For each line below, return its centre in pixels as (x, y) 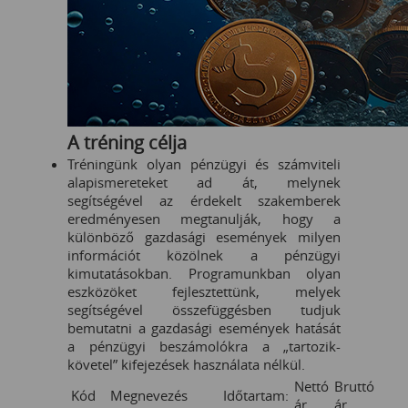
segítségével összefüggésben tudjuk (204, 310)
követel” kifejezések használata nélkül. (186, 364)
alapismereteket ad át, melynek (204, 182)
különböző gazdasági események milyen (204, 237)
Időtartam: (256, 395)
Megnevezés (149, 395)
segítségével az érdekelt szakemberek (204, 200)
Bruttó (354, 386)
